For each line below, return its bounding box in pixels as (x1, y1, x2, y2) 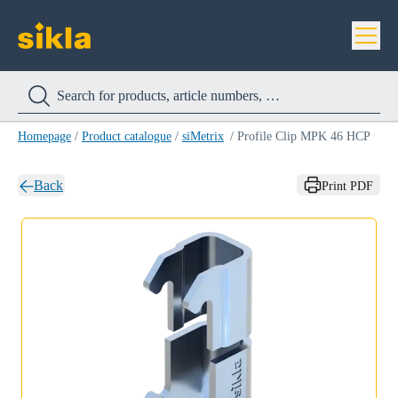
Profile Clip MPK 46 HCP (237, 130, 370, 143)
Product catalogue (82, 130, 171, 143)
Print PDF (322, 179, 373, 193)
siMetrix (182, 130, 224, 143)
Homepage (18, 130, 71, 143)
